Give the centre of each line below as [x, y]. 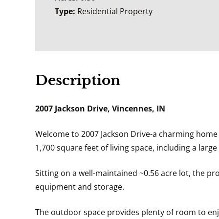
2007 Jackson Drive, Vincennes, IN [100, 108]
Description [78, 80]
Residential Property [115, 11]
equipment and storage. [80, 186]
